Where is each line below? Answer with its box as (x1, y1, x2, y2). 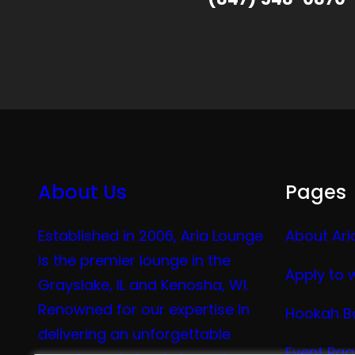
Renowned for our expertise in (38, 300, 250, 320)
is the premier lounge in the (38, 250, 231, 271)
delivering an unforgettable (38, 324, 231, 345)
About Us (38, 179, 127, 206)
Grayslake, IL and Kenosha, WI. (38, 275, 249, 296)
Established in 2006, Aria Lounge (38, 226, 263, 246)
